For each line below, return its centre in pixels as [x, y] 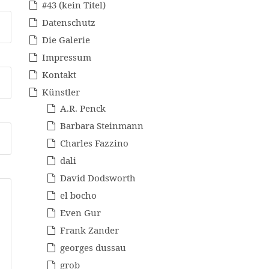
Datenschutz [69, 23]
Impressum [67, 57]
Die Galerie [66, 40]
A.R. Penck [83, 108]
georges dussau [93, 248]
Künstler [61, 92]
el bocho [78, 195]
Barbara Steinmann [102, 126]
